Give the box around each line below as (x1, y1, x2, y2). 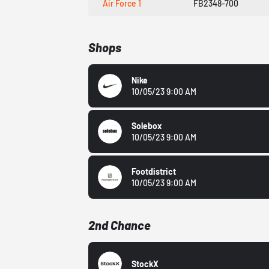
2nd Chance (88, 218, 151, 233)
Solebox (131, 121, 163, 131)
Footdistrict (131, 166, 177, 177)
